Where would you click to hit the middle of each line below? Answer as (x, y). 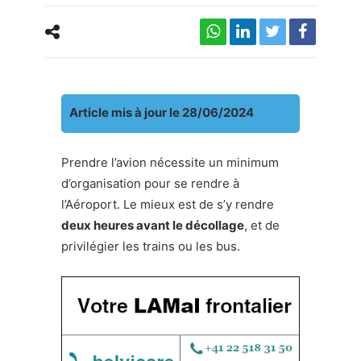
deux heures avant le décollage (153, 225)
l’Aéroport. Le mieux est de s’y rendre (168, 204)
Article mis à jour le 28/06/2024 (162, 112)
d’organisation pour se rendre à (150, 183)
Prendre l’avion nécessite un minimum (170, 162)
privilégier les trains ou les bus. (151, 246)
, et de (262, 225)
